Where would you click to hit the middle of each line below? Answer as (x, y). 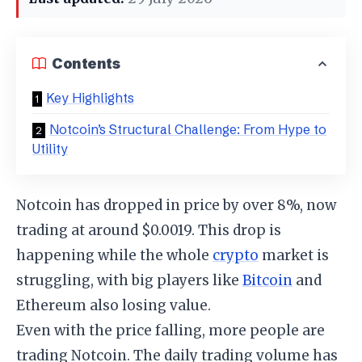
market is (294, 255)
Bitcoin (267, 280)
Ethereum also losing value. (114, 305)
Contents (86, 63)
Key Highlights (90, 98)
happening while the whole (114, 255)
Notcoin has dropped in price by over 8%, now (176, 205)
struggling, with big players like (129, 280)
